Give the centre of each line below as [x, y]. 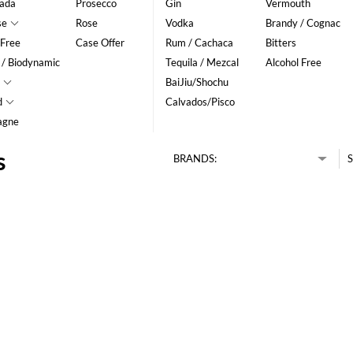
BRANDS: [195, 159]
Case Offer [100, 43]
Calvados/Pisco [200, 102]
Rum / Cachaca [199, 43]
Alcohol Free [293, 63]
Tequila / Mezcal [202, 63]
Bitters [281, 43]
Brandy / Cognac [303, 23]
